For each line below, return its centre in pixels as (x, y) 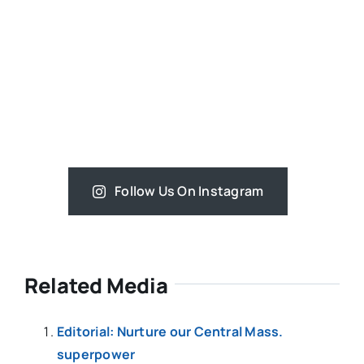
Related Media (96, 286)
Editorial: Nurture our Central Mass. (170, 332)
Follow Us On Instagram (189, 191)
